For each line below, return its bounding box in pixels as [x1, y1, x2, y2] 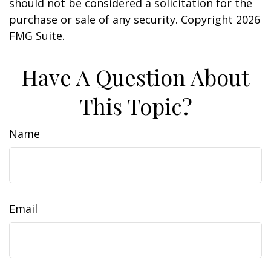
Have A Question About [22, 62, 249, 91]
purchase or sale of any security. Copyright [9, 12, 236, 27]
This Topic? [79, 91, 192, 120]
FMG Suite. [9, 28, 65, 43]
